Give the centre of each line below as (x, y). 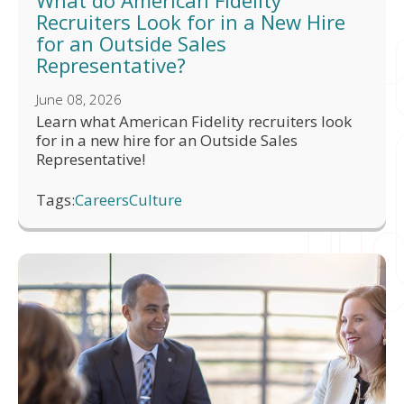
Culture (156, 200)
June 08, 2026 (79, 100)
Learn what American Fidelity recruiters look (194, 122)
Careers (102, 200)
